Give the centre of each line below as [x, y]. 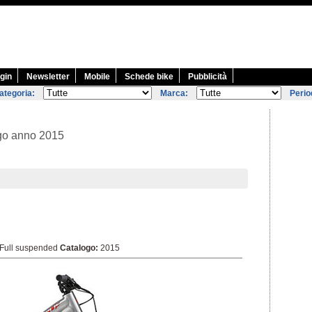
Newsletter [48, 77]
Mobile [97, 77]
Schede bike [149, 77]
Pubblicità [208, 77]
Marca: [174, 93]
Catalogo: [79, 248]
